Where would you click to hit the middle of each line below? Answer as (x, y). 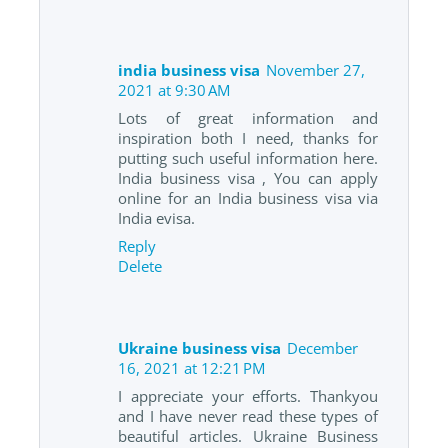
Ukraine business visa (199, 348)
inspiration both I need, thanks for (248, 137)
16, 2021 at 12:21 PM (191, 368)
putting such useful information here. (248, 157)
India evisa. (156, 217)
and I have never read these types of (248, 416)
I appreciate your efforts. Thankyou (248, 396)
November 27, (315, 69)
